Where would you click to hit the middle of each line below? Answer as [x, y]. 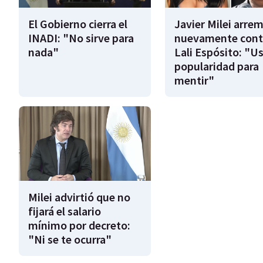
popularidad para [216, 66]
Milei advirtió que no [79, 197]
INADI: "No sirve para [81, 38]
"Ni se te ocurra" [70, 239]
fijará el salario [65, 211]
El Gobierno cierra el [78, 24]
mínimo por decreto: [79, 225]
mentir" [194, 80]
